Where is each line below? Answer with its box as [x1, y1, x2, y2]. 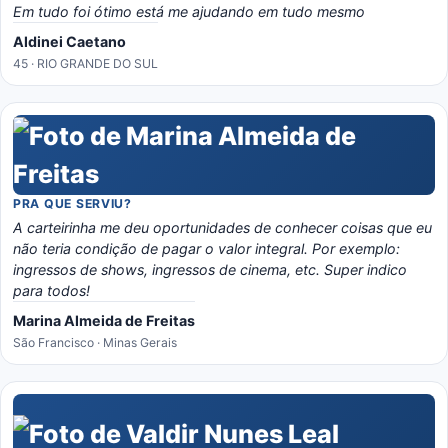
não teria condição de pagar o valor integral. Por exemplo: [13, 240, 400, 257]
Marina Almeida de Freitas [13, 312, 195, 329]
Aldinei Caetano [13, 33, 126, 50]
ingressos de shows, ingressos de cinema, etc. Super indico [13, 261, 407, 278]
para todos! [13, 282, 90, 299]
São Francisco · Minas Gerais [13, 335, 177, 350]
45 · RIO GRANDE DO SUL [13, 56, 158, 71]
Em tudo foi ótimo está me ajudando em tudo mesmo [13, 3, 365, 20]
